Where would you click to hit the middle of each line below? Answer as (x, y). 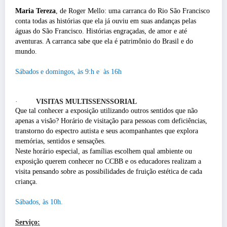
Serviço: (28, 222)
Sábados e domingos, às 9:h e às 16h (68, 71)
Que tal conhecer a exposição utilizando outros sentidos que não (106, 110)
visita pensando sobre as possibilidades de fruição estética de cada (109, 171)
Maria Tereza (35, 11)
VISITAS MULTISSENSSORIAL (86, 101)
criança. (26, 181)
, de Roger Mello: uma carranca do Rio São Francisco (133, 11)
